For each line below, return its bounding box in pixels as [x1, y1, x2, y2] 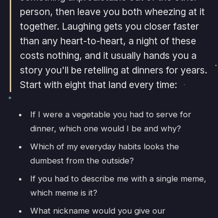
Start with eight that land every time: [19, 78, 177, 91]
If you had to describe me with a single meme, [30, 173, 206, 183]
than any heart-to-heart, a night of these [19, 35, 196, 47]
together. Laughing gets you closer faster [19, 20, 199, 32]
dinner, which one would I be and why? [30, 123, 181, 133]
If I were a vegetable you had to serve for [30, 109, 191, 119]
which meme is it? [30, 187, 97, 198]
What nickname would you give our [30, 205, 165, 216]
